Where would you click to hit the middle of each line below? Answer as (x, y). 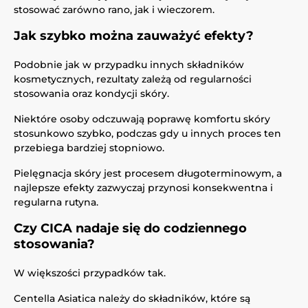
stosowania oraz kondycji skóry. (91, 93)
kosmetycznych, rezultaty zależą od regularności (133, 79)
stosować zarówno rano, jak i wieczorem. (114, 10)
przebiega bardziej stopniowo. (89, 148)
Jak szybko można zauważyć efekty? (134, 36)
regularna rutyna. (56, 202)
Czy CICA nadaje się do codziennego (130, 228)
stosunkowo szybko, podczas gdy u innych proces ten (147, 133)
